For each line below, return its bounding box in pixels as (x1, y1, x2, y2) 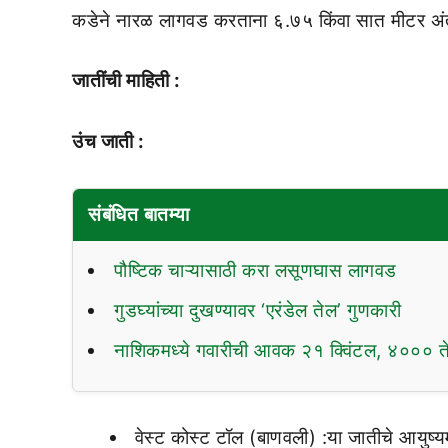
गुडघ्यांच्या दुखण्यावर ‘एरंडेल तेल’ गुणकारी (114, 298, 401, 322)
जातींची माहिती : (72, 69, 181, 93)
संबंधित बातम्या (88, 202, 190, 226)
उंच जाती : (72, 129, 145, 153)
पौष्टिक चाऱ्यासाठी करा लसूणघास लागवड (114, 258, 397, 282)
